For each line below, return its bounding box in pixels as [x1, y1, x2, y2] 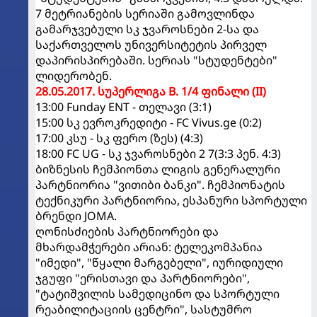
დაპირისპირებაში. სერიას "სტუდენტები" [35, 52, 277, 68]
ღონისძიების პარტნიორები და [35, 223, 219, 239]
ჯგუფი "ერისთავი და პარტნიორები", [35, 270, 250, 286]
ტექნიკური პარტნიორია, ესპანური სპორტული [35, 192, 307, 208]
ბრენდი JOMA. [35, 207, 117, 224]
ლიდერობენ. [35, 67, 112, 83]
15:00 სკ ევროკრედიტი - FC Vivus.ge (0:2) [35, 114, 262, 130]
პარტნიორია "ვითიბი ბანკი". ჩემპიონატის [35, 176, 285, 192]
